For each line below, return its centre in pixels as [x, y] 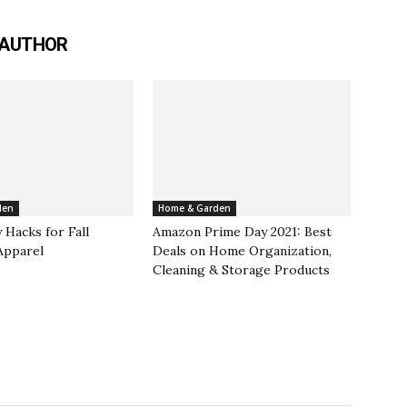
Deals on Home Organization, [242, 251]
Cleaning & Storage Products [241, 270]
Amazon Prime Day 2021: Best [242, 232]
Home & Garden [194, 208]
